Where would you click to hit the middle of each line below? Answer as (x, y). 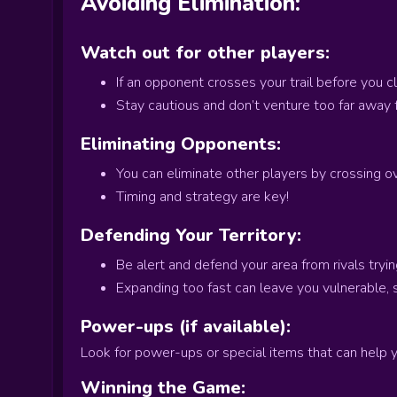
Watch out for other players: (205, 53)
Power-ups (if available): (186, 327)
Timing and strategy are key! (202, 197)
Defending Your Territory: (191, 235)
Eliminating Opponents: (181, 144)
